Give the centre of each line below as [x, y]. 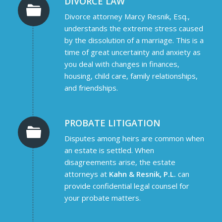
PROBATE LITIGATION [112, 123]
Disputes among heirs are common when [134, 138]
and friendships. [91, 87]
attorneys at [86, 174]
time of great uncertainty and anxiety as [132, 52]
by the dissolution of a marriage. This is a [134, 40]
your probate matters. [102, 198]
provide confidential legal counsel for [127, 186]
